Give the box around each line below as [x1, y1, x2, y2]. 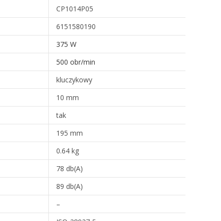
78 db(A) [56, 164, 83, 174]
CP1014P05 [56, 4, 93, 14]
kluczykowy [56, 75, 92, 85]
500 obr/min [56, 57, 95, 67]
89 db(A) [56, 182, 83, 191]
